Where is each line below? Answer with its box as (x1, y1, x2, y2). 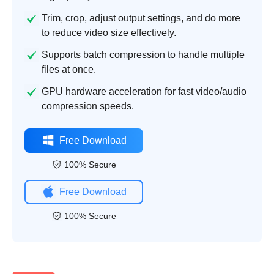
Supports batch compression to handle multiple (42, 50, 245, 61)
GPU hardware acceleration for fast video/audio (42, 86, 246, 97)
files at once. (42, 64, 96, 75)
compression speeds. (42, 101, 134, 112)
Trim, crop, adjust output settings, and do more (42, 13, 240, 24)
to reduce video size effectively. (42, 28, 176, 39)
